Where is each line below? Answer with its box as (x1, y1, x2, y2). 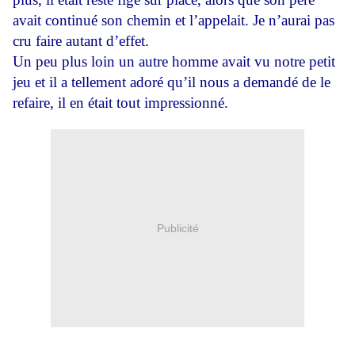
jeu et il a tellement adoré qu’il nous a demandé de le (13, 74, 330, 90)
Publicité (156, 221, 199, 235)
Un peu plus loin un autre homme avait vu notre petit (13, 53, 335, 70)
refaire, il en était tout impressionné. (13, 94, 228, 111)
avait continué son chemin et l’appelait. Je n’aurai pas (13, 12, 334, 29)
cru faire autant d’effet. (13, 32, 149, 49)
